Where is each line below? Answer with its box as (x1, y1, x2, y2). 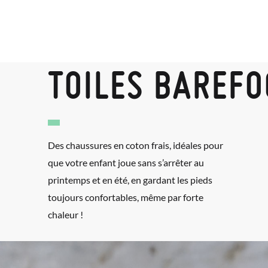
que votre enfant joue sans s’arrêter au (48, 156, 204, 168)
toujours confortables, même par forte (48, 191, 203, 203)
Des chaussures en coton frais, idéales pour (48, 139, 223, 151)
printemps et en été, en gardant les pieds (48, 173, 212, 185)
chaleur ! (48, 208, 83, 220)
